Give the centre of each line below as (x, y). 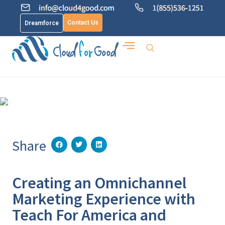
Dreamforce (42, 23)
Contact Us (83, 23)
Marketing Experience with (104, 199)
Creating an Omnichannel (99, 183)
